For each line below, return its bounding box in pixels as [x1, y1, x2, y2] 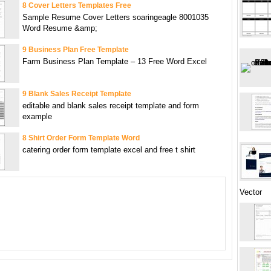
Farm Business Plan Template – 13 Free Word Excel [22, 57, 207, 67]
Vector [240, 188, 262, 197]
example [22, 112, 52, 122]
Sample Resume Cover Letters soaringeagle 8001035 [22, 13, 209, 22]
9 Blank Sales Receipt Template [22, 90, 131, 99]
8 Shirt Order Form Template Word [22, 134, 140, 143]
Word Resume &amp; [22, 24, 97, 33]
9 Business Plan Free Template [22, 45, 129, 54]
